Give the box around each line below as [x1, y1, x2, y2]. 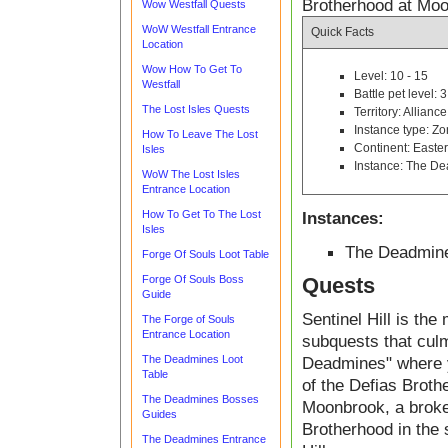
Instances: [302, 208, 384, 228]
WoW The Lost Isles [142, 168, 240, 180]
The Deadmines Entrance [142, 433, 266, 445]
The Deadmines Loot [142, 353, 243, 365]
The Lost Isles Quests [142, 103, 250, 115]
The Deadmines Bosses [142, 393, 259, 405]
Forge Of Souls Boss [142, 273, 244, 285]
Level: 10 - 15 [354, 69, 428, 83]
